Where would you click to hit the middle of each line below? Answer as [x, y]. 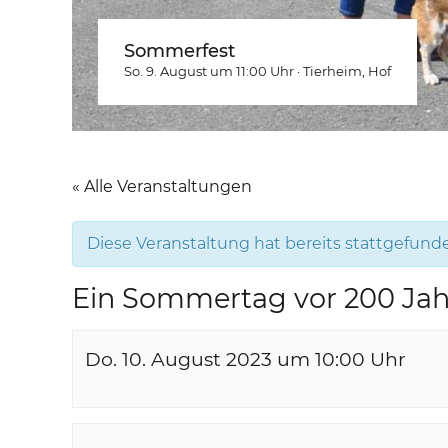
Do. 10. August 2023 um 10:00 [225, 359]
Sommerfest [179, 51]
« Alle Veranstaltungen [162, 186]
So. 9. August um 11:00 [195, 71]
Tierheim [332, 71]
